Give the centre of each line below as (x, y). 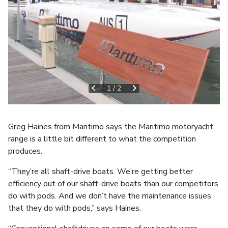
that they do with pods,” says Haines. (75, 208)
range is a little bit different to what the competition (102, 139)
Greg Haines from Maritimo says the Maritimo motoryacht (111, 126)
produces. (25, 151)
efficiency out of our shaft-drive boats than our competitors (113, 183)
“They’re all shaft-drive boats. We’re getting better (101, 171)
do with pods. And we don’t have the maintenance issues (110, 196)
